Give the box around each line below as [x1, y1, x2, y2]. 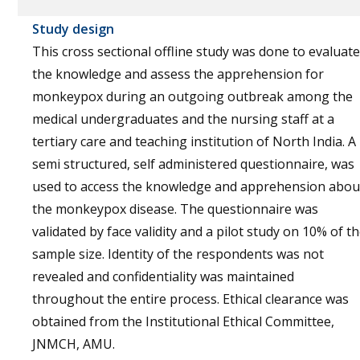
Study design [32, 20, 114, 38]
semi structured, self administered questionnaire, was [32, 155, 354, 173]
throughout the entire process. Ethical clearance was [32, 290, 349, 308]
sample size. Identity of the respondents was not [32, 245, 324, 263]
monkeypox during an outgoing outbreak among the [32, 88, 353, 105]
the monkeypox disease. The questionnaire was [32, 200, 318, 218]
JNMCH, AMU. [32, 335, 115, 353]
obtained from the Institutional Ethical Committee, [32, 313, 334, 330]
